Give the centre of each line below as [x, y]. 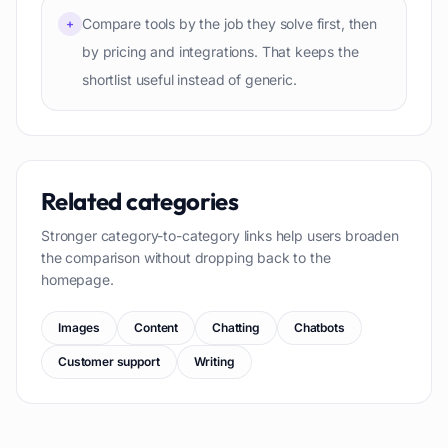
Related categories [140, 201]
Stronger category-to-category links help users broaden [220, 235]
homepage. [77, 279]
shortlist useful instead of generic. [189, 79]
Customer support [109, 361]
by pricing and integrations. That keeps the [220, 51]
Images [79, 327]
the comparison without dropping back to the [186, 257]
